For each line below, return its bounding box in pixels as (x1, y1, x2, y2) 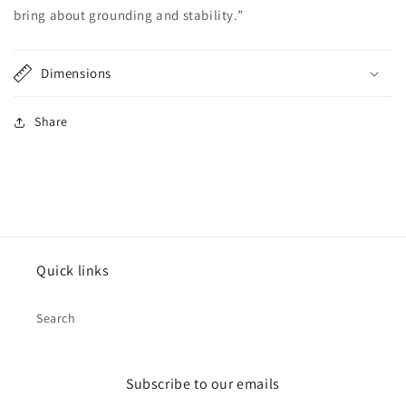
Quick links (36, 261, 110, 281)
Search (36, 310, 76, 327)
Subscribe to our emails (126, 374, 280, 394)
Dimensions (41, 64, 111, 82)
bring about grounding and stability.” (14, 6, 244, 24)
